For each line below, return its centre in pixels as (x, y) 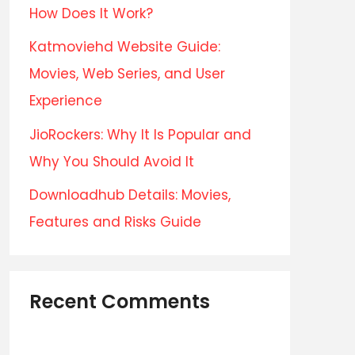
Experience (66, 101)
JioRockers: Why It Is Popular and (140, 134)
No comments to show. (109, 342)
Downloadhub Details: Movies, (130, 195)
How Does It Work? (91, 13)
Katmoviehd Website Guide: (125, 47)
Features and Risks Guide (115, 222)
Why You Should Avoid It (112, 161)
